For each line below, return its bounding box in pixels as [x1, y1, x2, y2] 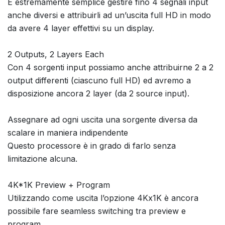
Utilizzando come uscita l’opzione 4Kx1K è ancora [8, 192, 198, 203]
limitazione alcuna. [8, 153, 77, 164]
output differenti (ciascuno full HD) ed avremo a [8, 75, 191, 85]
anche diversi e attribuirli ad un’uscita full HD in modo [8, 10, 211, 20]
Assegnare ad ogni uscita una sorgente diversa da [8, 114, 197, 125]
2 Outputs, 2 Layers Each [8, 49, 104, 59]
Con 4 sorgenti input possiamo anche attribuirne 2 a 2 [8, 62, 213, 72]
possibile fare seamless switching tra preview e [8, 205, 186, 216]
